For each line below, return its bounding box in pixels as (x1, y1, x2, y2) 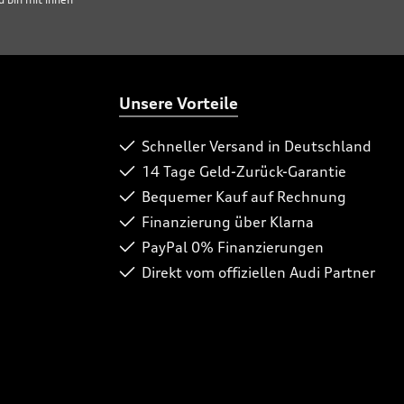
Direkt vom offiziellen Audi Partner (142, 263, 375, 281)
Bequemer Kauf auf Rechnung (142, 188, 346, 206)
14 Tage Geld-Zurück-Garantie (142, 162, 346, 180)
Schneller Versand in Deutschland (142, 137, 372, 155)
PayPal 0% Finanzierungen (142, 238, 324, 256)
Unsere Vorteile (119, 93, 238, 113)
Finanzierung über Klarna (142, 213, 314, 231)
